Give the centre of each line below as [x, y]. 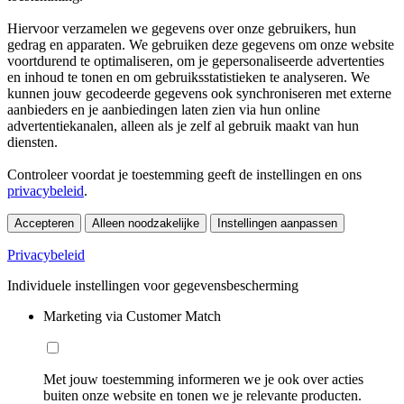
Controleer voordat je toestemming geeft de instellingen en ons [184, 175]
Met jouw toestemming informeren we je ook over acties [203, 380]
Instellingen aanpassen [277, 224]
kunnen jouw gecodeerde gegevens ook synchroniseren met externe [199, 94]
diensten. [32, 142]
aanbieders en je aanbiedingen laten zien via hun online [164, 110]
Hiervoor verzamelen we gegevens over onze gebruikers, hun [182, 29]
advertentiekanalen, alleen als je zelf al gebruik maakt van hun [183, 126]
